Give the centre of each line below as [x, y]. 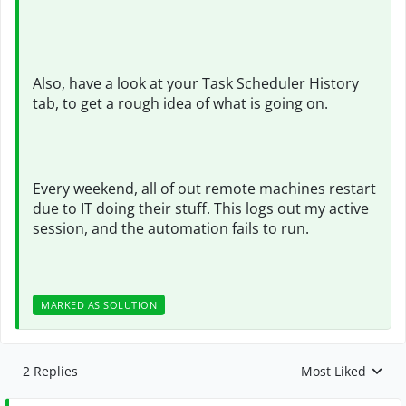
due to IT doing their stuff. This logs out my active [201, 208]
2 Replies [50, 371]
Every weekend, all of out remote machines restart [204, 188]
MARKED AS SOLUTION [99, 305]
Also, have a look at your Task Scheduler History [196, 83]
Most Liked [333, 371]
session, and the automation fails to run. [171, 228]
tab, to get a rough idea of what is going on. [180, 103]
